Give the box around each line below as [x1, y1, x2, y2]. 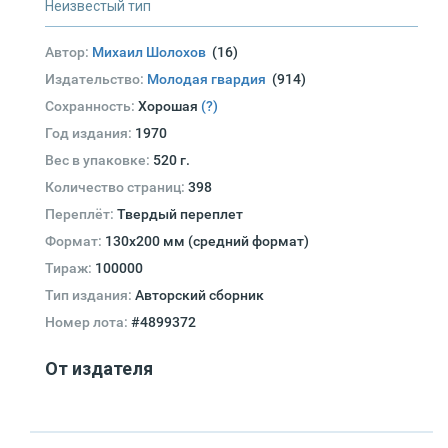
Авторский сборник [135, 287, 264, 304]
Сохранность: [45, 98, 138, 115]
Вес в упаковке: [45, 152, 153, 169]
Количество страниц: [45, 179, 188, 196]
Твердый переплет [117, 206, 243, 223]
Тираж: [45, 260, 95, 277]
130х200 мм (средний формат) [105, 233, 309, 250]
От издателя [45, 358, 153, 380]
